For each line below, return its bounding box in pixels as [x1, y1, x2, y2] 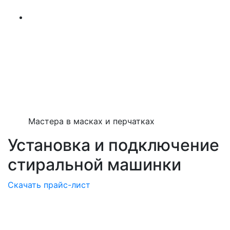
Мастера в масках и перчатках [28, 116, 155, 126]
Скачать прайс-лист [8, 180, 90, 190]
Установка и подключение [8, 135, 219, 155]
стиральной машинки [8, 155, 181, 175]
